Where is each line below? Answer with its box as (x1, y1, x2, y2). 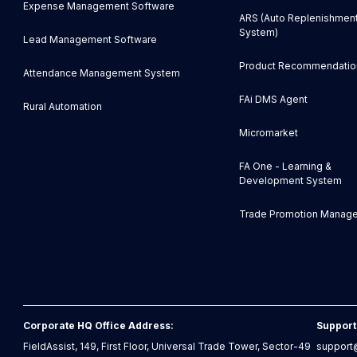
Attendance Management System (23, 67, 181, 80)
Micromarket (238, 127, 298, 139)
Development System (238, 175, 342, 187)
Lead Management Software (23, 33, 158, 46)
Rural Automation (23, 100, 103, 113)
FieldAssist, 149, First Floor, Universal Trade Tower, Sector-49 (23, 340, 312, 353)
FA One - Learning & (238, 160, 331, 173)
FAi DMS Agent (238, 93, 308, 106)
